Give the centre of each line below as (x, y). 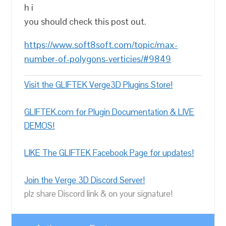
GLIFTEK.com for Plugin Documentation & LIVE (109, 112)
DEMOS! (40, 126)
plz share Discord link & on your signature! (99, 194)
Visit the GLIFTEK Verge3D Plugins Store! (99, 85)
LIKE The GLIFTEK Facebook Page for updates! (109, 153)
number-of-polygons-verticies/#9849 (98, 59)
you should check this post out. (86, 21)
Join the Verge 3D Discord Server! (85, 180)
